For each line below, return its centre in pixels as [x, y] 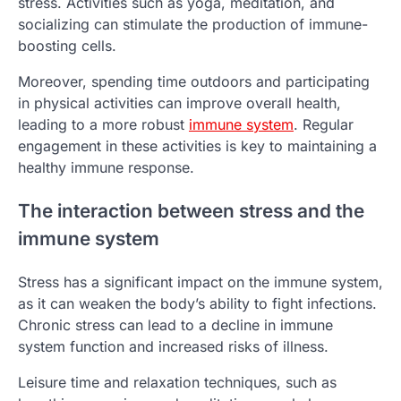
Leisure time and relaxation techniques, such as [177, 382]
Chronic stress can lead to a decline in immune [175, 324]
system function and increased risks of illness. [173, 346]
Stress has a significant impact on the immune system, [200, 282]
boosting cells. [67, 45]
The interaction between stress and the [191, 210]
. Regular [324, 124]
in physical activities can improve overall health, [179, 102]
